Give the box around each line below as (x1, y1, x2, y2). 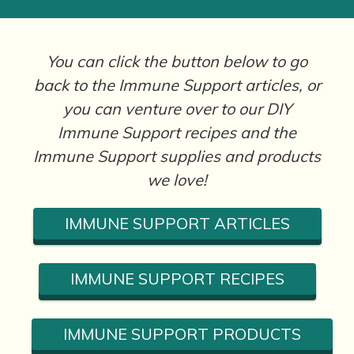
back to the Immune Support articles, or (33, 75, 321, 95)
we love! (147, 170, 207, 190)
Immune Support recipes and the (58, 122, 296, 142)
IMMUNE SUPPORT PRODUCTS (63, 324, 301, 344)
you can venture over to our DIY (62, 99, 292, 119)
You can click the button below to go (47, 51, 307, 71)
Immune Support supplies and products (33, 146, 321, 166)
